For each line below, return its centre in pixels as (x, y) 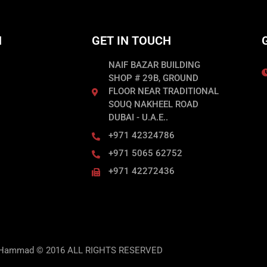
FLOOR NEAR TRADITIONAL (163, 91)
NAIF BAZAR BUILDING (154, 65)
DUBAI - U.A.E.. (138, 117)
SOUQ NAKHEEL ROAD (153, 104)
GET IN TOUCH (131, 40)
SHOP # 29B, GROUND (153, 78)
